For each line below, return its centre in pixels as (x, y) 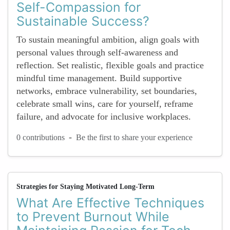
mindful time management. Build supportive (99, 78)
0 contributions (41, 137)
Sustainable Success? (83, 21)
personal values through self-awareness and (97, 52)
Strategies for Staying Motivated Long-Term (85, 187)
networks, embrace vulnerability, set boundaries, (107, 91)
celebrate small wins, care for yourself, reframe (105, 104)
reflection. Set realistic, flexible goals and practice (110, 65)
